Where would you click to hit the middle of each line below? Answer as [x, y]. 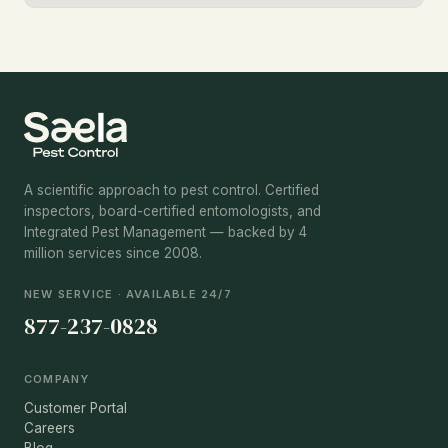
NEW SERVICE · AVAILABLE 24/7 [128, 294]
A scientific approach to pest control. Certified [171, 190]
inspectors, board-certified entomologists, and [172, 211]
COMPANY [57, 379]
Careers [49, 428]
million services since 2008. [113, 253]
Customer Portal [75, 408]
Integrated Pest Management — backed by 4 [165, 232]
